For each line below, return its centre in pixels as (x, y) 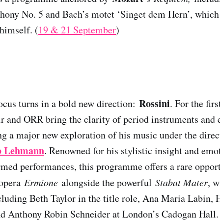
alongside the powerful (107, 182)
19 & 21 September (77, 29)
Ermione (41, 182)
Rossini (154, 103)
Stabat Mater (181, 182)
